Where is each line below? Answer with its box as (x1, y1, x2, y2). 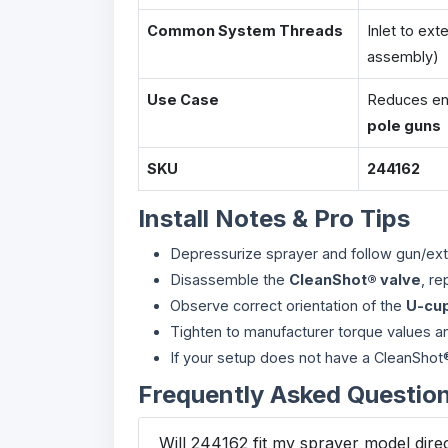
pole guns (367, 117, 441, 134)
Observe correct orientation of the (170, 297, 406, 314)
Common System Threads (147, 22, 343, 39)
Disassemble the (170, 271, 289, 288)
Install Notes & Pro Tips (138, 204, 410, 233)
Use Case (147, 91, 219, 108)
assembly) (367, 48, 439, 65)
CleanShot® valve (289, 271, 421, 288)
